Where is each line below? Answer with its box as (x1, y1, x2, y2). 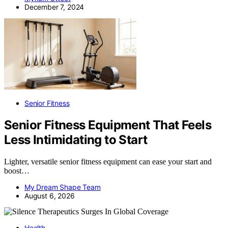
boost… (4, 166, 30, 176)
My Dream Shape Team (24, 183, 101, 192)
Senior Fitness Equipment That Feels (4, 118, 211, 133)
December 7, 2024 (24, 3, 84, 12)
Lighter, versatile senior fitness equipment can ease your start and (4, 157, 212, 166)
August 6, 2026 (24, 191, 75, 201)
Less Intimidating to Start (4, 132, 148, 148)
